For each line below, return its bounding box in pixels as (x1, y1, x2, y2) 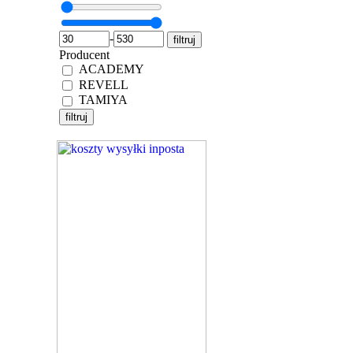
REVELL (79, 77, 128, 91)
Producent (59, 47, 110, 61)
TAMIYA (79, 93, 128, 107)
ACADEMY (79, 61, 144, 76)
